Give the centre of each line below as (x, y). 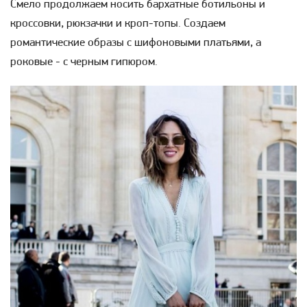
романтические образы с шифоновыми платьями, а (136, 42)
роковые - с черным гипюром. (84, 62)
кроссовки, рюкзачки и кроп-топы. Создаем (118, 23)
